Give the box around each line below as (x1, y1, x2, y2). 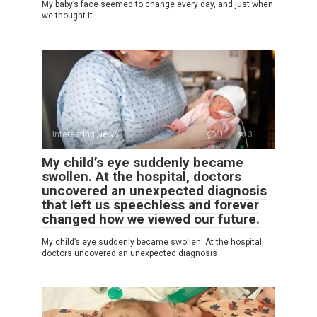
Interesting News (52, 129, 119, 140)
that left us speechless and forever (42, 197, 259, 214)
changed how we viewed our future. (42, 211, 260, 228)
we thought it (42, 11, 93, 21)
